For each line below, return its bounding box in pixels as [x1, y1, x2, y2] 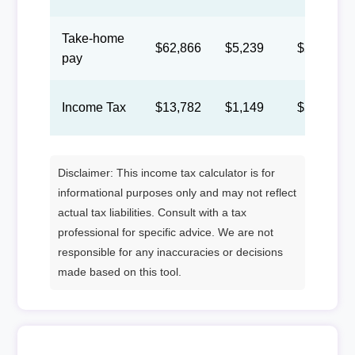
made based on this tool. [57, 265, 181, 278]
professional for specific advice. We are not [57, 225, 273, 239]
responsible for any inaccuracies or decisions [57, 245, 283, 258]
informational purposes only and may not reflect [57, 185, 296, 199]
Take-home [61, 31, 124, 45]
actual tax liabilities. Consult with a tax [57, 205, 246, 219]
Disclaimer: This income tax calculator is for [57, 166, 275, 179]
